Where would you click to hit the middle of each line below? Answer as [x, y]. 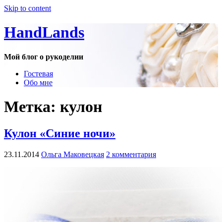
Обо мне [38, 82]
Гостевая [38, 73]
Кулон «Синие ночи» [60, 133]
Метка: [32, 107]
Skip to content [28, 8]
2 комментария [131, 154]
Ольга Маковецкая [73, 154]
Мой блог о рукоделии [44, 56]
